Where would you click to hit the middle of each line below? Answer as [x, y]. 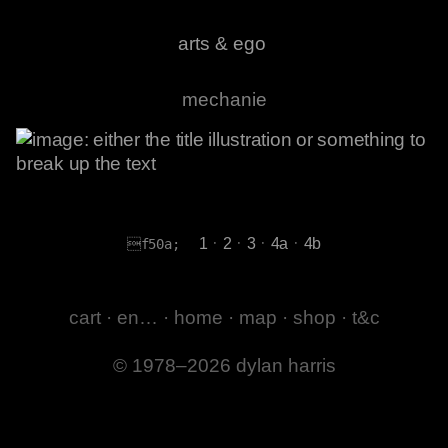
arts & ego [221, 43]
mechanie [224, 99]
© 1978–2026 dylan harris [224, 366]
